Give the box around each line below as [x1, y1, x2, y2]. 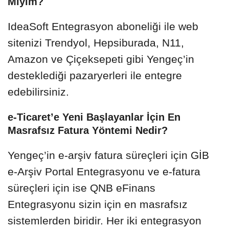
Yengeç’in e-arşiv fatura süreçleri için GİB [8, 149, 209, 161]
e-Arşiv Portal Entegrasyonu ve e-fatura [8, 165, 200, 177]
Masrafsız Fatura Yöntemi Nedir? [8, 124, 168, 136]
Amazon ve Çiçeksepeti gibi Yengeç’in [8, 53, 194, 65]
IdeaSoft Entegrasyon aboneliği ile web [8, 20, 198, 32]
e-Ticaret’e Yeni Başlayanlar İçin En [8, 111, 180, 123]
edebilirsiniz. [8, 85, 69, 98]
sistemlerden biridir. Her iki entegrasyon [8, 214, 201, 226]
